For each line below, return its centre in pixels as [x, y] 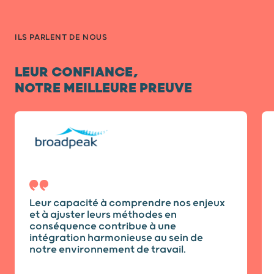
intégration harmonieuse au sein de [116, 238]
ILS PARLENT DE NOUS [61, 38]
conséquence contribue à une [103, 226]
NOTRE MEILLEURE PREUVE [103, 89]
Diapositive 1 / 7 [35, 114]
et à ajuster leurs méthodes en [103, 214]
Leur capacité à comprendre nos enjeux [127, 203]
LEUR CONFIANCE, [76, 73]
